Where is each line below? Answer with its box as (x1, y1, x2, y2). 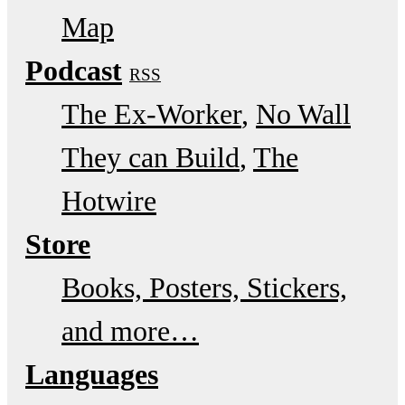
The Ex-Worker (61, 97, 241, 130)
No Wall (256, 97, 351, 130)
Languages (25, 357, 158, 391)
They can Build (61, 140, 240, 174)
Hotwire (61, 184, 156, 217)
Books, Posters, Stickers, (61, 270, 347, 304)
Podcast (25, 53, 122, 87)
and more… (61, 314, 199, 347)
